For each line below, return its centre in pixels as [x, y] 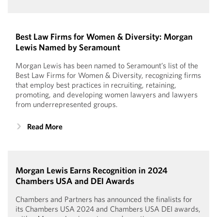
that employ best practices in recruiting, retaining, [96, 85]
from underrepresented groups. [67, 104]
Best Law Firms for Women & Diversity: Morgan [104, 36]
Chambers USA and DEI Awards [75, 181]
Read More [45, 126]
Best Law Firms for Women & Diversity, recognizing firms [108, 75]
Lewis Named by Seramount [68, 47]
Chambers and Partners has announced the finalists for [104, 199]
